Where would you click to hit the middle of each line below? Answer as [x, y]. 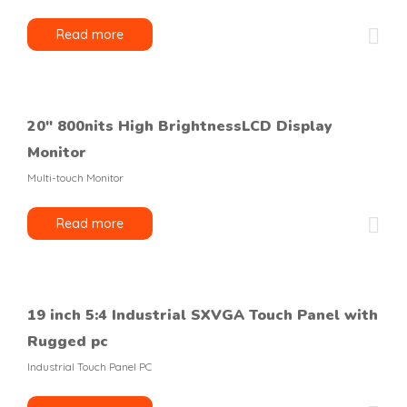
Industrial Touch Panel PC [89, 367]
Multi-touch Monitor [75, 178]
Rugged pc [68, 342]
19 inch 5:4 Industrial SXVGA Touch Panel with [203, 315]
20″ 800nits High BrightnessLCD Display [180, 126]
